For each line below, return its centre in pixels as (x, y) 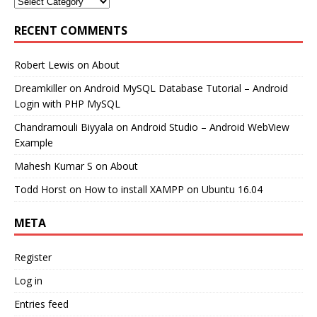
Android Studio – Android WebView (210, 127)
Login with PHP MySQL (67, 103)
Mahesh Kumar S (53, 166)
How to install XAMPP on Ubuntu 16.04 (173, 189)
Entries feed (41, 304)
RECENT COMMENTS (71, 30)
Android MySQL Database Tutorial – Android (186, 88)
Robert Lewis (44, 64)
